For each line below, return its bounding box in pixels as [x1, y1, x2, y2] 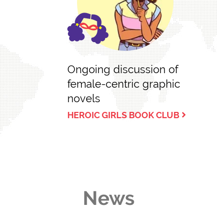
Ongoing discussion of [67, 63, 178, 76]
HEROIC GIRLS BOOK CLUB [67, 110, 179, 120]
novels [67, 92, 100, 105]
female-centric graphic [67, 77, 180, 90]
